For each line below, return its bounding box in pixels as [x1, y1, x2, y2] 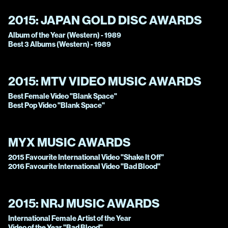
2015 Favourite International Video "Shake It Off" [8, 153, 164, 162]
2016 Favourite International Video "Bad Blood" [8, 162, 160, 172]
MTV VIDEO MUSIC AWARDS [41, 73, 202, 89]
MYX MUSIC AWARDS [8, 134, 131, 150]
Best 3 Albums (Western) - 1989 [8, 40, 111, 49]
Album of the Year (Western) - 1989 [8, 31, 121, 40]
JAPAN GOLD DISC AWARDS [41, 12, 202, 28]
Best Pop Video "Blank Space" [8, 101, 105, 110]
